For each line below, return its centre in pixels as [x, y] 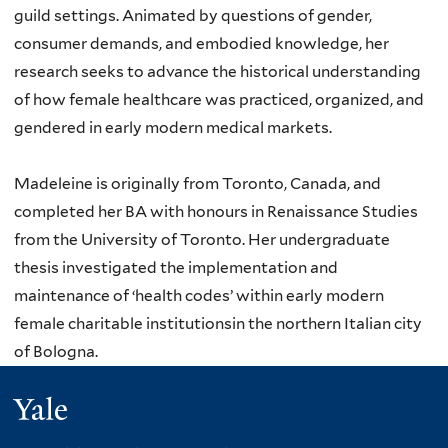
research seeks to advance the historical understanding [217, 72]
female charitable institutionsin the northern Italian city [218, 324]
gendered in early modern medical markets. [174, 128]
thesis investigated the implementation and [176, 268]
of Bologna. [57, 352]
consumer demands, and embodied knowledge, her [201, 44]
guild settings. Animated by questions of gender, [193, 16]
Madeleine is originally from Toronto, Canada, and [197, 184]
